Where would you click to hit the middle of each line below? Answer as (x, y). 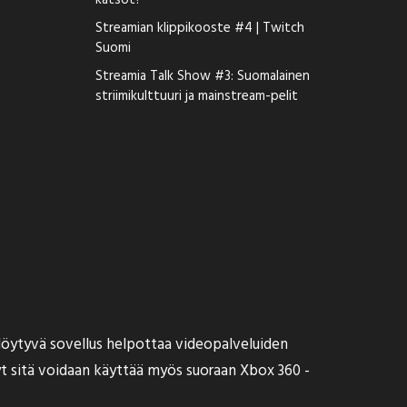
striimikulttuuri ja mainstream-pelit (197, 96)
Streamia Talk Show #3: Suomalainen (203, 76)
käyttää (119, 371)
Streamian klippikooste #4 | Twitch (200, 28)
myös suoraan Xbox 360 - (227, 371)
